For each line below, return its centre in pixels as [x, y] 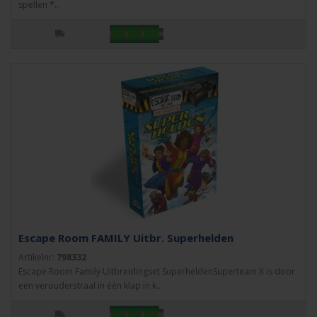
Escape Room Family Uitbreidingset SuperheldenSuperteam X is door [157, 271]
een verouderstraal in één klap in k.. [90, 286]
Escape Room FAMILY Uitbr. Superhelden [126, 238]
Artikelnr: [38, 257]
